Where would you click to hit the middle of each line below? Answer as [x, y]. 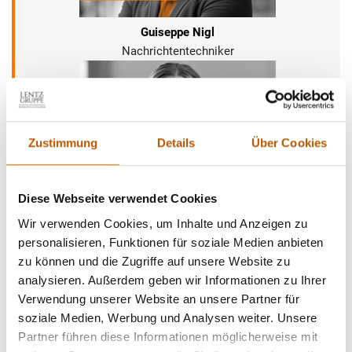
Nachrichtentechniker [178, 51]
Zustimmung [63, 143]
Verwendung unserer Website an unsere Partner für [159, 299]
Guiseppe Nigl [178, 33]
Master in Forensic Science [178, 227]
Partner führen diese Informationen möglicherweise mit [168, 336]
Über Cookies [289, 143]
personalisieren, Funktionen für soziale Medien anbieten [171, 242]
